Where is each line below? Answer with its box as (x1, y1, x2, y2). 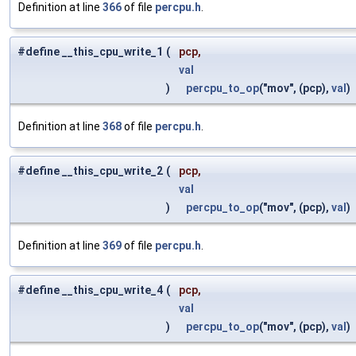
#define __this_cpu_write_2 (17, 164, 163, 178)
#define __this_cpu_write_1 (17, 45, 163, 59)
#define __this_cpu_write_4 (17, 284, 163, 297)
